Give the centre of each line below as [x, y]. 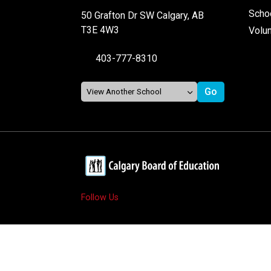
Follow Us [100, 197]
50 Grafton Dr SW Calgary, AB [143, 15]
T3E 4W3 [100, 30]
